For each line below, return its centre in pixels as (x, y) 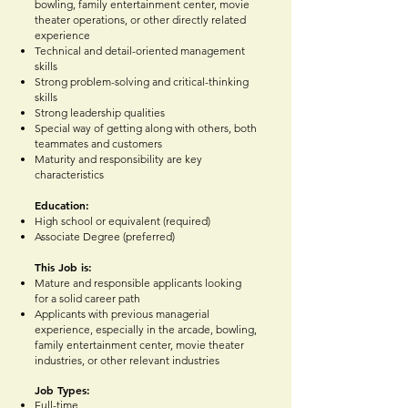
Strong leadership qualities (100, 113)
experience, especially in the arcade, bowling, (146, 330)
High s (50, 221)
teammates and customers (98, 144)
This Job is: (63, 267)
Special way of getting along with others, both (146, 128)
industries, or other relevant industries (127, 361)
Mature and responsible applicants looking (138, 283)
